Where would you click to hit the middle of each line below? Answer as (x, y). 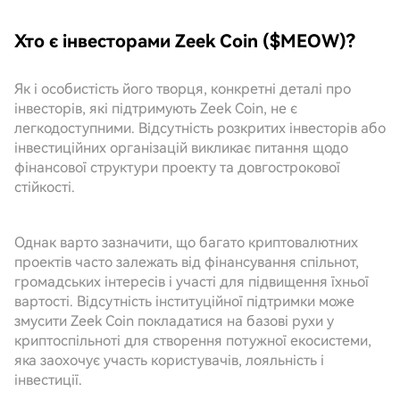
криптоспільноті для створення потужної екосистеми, (193, 341)
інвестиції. (48, 380)
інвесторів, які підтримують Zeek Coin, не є (156, 108)
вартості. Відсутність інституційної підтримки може (184, 301)
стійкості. (45, 187)
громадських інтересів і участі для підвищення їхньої (192, 282)
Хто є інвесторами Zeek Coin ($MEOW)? (185, 41)
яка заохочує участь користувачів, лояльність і (169, 360)
